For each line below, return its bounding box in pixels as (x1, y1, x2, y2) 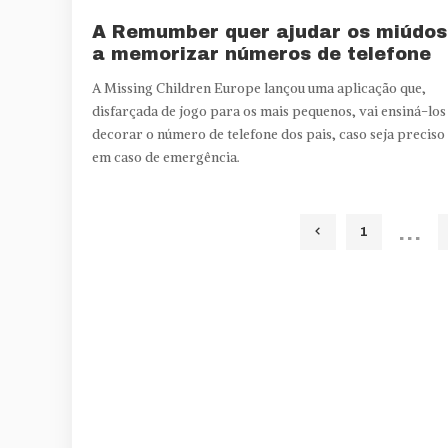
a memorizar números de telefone (92, 43, 431, 64)
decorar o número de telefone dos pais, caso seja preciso (92, 125, 445, 143)
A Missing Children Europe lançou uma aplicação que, (92, 79, 426, 97)
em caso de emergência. (92, 148, 240, 166)
